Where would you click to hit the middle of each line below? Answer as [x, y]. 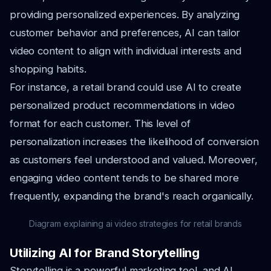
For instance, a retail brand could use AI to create [126, 87]
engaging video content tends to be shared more [124, 178]
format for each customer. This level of [100, 123]
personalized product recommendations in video [122, 105]
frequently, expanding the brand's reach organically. [132, 196]
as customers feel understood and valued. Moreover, [134, 160]
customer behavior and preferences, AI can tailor [125, 33]
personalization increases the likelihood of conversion [134, 142]
